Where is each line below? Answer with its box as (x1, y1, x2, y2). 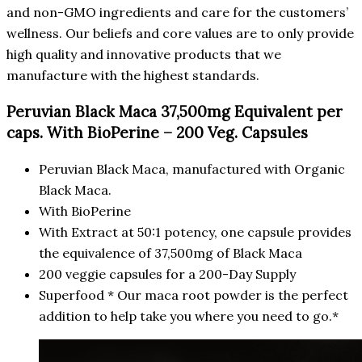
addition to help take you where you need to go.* (39, 307, 339, 324)
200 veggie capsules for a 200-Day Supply (39, 265, 296, 282)
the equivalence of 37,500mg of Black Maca (39, 244, 302, 261)
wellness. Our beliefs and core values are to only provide (6, 25, 354, 42)
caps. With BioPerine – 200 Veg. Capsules (6, 123, 308, 143)
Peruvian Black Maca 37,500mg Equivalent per (6, 102, 343, 122)
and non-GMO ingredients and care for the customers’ (6, 4, 348, 21)
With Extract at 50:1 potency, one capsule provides (39, 223, 351, 240)
